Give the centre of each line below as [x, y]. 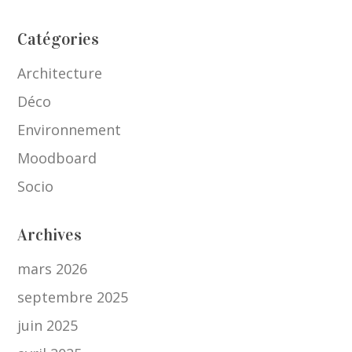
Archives [50, 235]
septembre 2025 [73, 297]
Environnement [70, 130]
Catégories [59, 40]
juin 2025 [48, 326]
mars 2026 [53, 269]
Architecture [60, 73]
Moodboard [57, 158]
